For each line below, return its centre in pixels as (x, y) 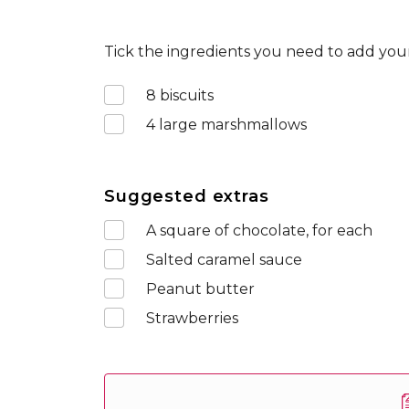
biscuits (185, 95)
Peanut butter (200, 289)
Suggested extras (187, 196)
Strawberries (192, 318)
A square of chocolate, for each (259, 231)
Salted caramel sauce (224, 260)
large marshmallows (231, 125)
